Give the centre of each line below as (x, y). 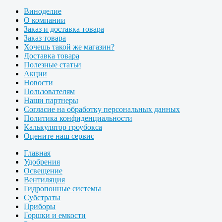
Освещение (43, 170)
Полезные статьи (53, 64)
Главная (37, 153)
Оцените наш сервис (59, 136)
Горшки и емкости (55, 215)
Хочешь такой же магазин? (69, 47)
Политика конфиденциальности (78, 118)
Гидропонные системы (62, 188)
